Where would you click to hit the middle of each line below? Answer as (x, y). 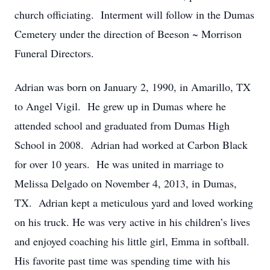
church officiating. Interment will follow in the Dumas (134, 14)
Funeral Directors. (54, 53)
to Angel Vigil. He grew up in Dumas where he (120, 106)
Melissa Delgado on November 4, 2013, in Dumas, (126, 183)
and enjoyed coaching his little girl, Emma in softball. (134, 241)
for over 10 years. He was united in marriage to (119, 164)
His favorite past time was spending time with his (122, 260)
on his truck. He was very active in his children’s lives (132, 222)
